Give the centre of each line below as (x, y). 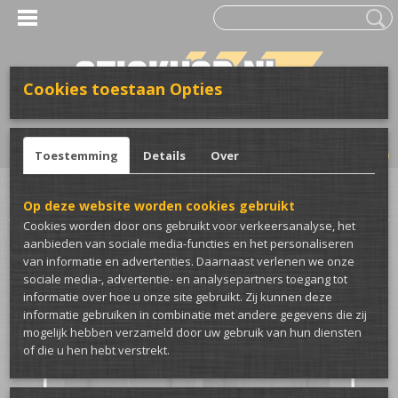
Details (164, 155)
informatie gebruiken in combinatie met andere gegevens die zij (195, 314)
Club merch (80, 203)
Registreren (94, 135)
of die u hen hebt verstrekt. (96, 350)
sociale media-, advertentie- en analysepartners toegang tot (185, 279)
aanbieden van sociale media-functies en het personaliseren (188, 243)
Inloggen (32, 135)
